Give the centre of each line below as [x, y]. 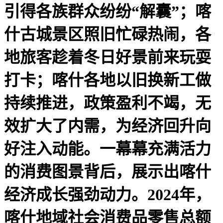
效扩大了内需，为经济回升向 [108, 126]
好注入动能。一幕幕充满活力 [108, 149]
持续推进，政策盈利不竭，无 [108, 103]
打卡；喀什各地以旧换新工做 [108, 80]
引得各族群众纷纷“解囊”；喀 [108, 11]
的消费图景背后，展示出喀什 [108, 171]
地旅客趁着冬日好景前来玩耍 [108, 57]
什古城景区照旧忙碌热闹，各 [108, 34]
